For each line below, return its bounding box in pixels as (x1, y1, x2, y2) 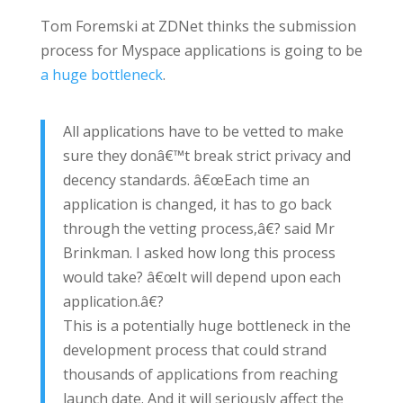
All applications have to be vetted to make (62, 121, 344, 141)
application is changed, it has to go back (62, 194, 332, 214)
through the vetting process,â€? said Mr (62, 219, 335, 238)
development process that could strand (62, 340, 327, 360)
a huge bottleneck (40, 65, 163, 85)
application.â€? (62, 291, 164, 311)
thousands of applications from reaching (62, 364, 338, 384)
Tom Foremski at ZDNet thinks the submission (40, 16, 356, 36)
